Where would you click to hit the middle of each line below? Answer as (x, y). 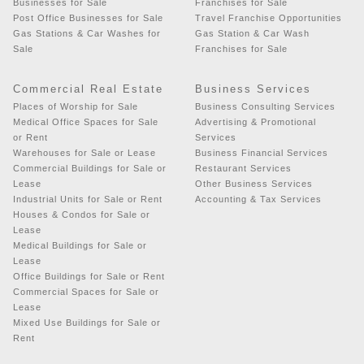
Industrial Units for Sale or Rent (88, 199)
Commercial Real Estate (88, 89)
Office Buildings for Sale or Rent (89, 276)
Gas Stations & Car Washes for (87, 33)
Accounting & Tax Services (258, 199)
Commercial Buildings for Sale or (90, 168)
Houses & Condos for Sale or (82, 214)
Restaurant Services (243, 168)
